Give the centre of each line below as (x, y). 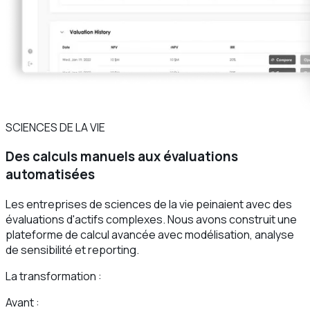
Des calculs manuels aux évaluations (122, 157)
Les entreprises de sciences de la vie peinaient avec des (149, 204)
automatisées (50, 175)
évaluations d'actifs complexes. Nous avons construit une (151, 219)
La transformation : (54, 276)
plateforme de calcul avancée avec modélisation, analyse (150, 235)
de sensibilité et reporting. (72, 250)
